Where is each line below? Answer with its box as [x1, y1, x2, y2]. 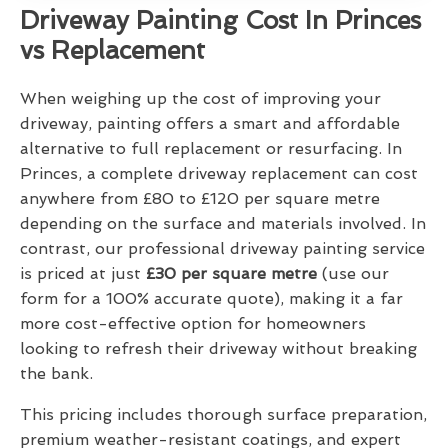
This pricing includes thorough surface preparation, [20, 405, 427, 425]
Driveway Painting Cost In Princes [20, 6, 421, 36]
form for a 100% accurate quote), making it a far [20, 289, 403, 309]
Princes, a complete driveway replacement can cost [20, 164, 418, 184]
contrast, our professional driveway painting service [20, 239, 425, 259]
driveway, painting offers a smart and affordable [20, 114, 400, 134]
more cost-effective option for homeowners [20, 314, 366, 334]
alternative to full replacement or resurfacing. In [20, 139, 402, 159]
